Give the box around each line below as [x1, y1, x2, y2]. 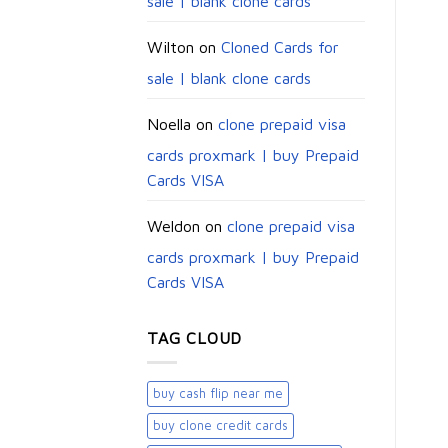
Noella [147, 114, 191, 133]
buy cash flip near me [153, 386, 283, 402]
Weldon [147, 216, 200, 235]
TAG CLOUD [147, 328, 243, 347]
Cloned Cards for [221, 37, 339, 56]
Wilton [147, 37, 194, 56]
